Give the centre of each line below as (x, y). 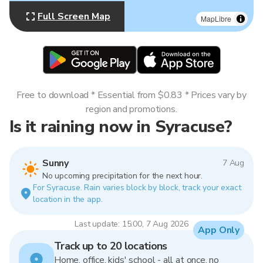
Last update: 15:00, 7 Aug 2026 (131, 224)
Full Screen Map (74, 16)
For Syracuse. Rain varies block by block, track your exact (137, 188)
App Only (219, 230)
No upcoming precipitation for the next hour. (122, 176)
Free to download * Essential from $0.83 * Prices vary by (131, 95)
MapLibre (216, 18)
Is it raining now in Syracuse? (121, 127)
